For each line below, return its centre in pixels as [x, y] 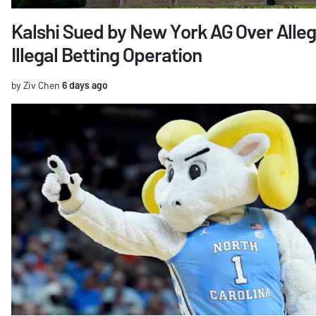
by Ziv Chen [36, 85]
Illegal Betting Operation [107, 55]
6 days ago [84, 85]
